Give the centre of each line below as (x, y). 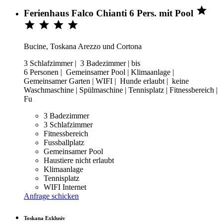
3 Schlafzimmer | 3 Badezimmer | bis (82, 63)
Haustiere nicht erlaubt (79, 161)
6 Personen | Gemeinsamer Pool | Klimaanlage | (99, 72)
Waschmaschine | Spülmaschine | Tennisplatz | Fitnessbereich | (121, 90)
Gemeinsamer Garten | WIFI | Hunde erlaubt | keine (106, 81)
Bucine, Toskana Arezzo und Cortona (83, 47)
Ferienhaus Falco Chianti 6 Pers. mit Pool (110, 13)
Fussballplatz (64, 143)
